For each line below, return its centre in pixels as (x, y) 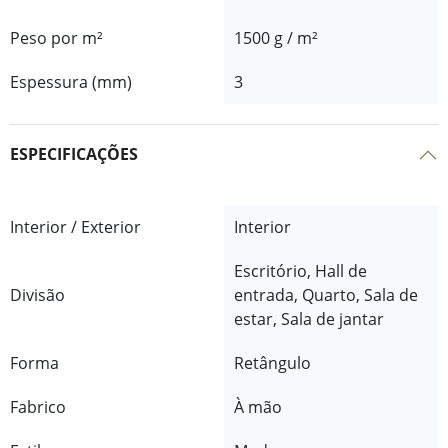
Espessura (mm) (71, 81)
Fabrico (38, 406)
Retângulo (272, 362)
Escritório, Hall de (300, 270)
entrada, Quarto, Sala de (326, 294)
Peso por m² (56, 37)
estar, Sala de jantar (309, 318)
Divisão (37, 294)
